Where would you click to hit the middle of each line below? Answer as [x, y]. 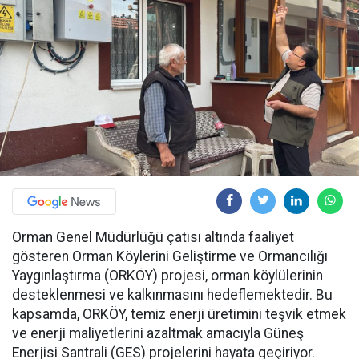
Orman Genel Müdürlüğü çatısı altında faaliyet [153, 237]
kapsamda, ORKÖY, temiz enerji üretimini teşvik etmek [179, 314]
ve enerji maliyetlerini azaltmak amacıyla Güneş [158, 333]
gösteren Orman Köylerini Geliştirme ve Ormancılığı [170, 256]
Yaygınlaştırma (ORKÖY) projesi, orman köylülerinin [167, 275]
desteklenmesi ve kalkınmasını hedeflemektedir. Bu [172, 294]
